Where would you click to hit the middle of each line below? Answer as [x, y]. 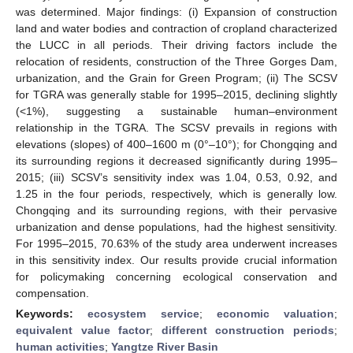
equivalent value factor [83, 330]
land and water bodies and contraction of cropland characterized [176, 28]
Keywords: [52, 313]
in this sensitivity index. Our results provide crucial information [176, 260]
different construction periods [248, 330]
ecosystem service [143, 313]
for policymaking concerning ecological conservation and [176, 276]
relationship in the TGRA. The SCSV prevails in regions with [176, 127]
